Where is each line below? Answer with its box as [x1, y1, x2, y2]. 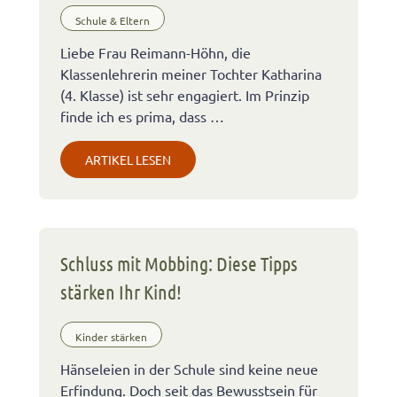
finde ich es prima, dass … [60, 107, 224, 126]
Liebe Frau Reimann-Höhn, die [60, 43, 251, 62]
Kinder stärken [75, 329, 147, 344]
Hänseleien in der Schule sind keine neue [60, 360, 318, 378]
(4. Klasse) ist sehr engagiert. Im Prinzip [60, 86, 309, 105]
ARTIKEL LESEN [85, 152, 171, 168]
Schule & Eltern [75, 12, 150, 27]
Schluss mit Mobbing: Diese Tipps [60, 252, 298, 276]
